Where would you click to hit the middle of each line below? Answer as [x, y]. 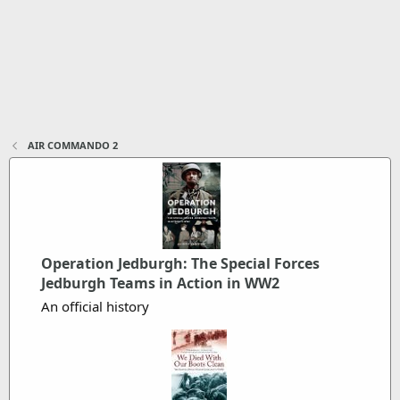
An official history [95, 306]
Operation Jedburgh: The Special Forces [180, 263]
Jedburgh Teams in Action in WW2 [160, 283]
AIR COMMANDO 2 [72, 145]
